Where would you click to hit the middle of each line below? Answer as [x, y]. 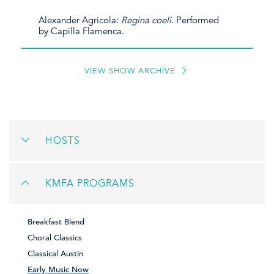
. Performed [195, 20]
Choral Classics [55, 238]
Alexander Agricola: [80, 20]
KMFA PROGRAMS [90, 183]
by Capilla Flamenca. [82, 31]
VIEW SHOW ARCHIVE [131, 71]
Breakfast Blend [56, 222]
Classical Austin [55, 254]
